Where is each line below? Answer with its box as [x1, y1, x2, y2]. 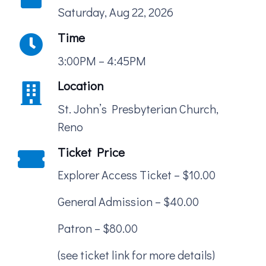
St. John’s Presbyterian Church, [58, 100, 218, 116]
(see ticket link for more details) [58, 247, 215, 263]
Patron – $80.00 [58, 220, 138, 236]
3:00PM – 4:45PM [58, 52, 146, 68]
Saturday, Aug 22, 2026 [58, 4, 173, 20]
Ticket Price [58, 143, 125, 160]
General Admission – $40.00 [58, 194, 199, 210]
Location [58, 77, 104, 94]
